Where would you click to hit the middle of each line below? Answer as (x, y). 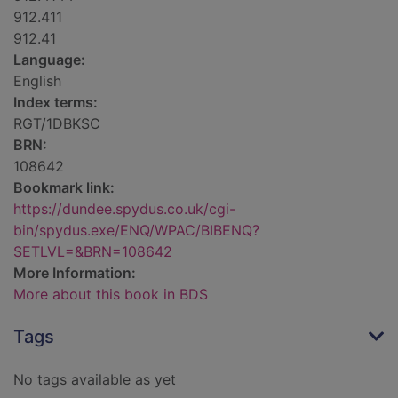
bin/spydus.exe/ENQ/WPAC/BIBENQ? (136, 231)
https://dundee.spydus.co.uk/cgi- (124, 209)
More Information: (75, 273)
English (37, 81)
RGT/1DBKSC (57, 124)
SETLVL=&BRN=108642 (93, 252)
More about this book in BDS (111, 295)
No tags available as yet (95, 380)
